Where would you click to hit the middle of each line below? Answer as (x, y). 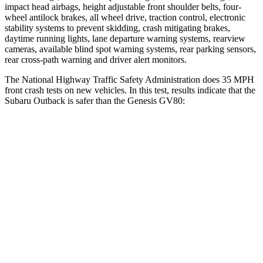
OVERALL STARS (79, 165)
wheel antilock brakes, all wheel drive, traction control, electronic (125, 17)
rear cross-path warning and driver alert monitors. (96, 59)
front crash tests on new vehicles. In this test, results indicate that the (130, 90)
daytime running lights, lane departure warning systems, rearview (125, 38)
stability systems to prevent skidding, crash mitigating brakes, (117, 28)
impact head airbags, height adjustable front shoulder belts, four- (123, 6)
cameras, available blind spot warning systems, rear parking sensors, (130, 49)
